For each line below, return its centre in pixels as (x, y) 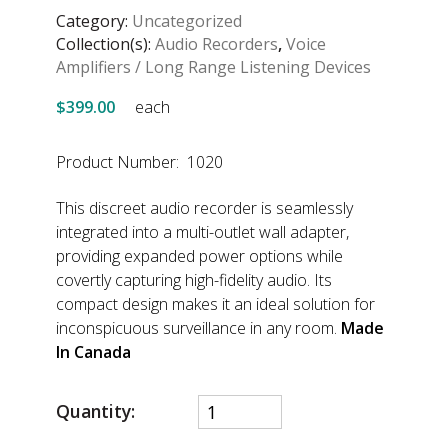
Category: (94, 21)
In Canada (93, 352)
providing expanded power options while (199, 256)
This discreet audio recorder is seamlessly (204, 208)
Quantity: (95, 411)
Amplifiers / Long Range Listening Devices (213, 67)
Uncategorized (187, 21)
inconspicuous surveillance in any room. (198, 328)
